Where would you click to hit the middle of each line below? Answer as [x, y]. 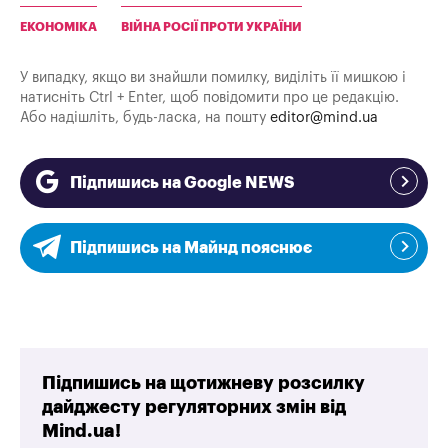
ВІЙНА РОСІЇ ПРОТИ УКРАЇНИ [211, 27]
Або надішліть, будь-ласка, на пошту [145, 118]
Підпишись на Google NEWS [182, 183]
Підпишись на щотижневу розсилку [204, 382]
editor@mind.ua [324, 118]
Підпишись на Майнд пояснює [191, 248]
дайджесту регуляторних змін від [194, 406]
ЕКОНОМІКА [58, 27]
